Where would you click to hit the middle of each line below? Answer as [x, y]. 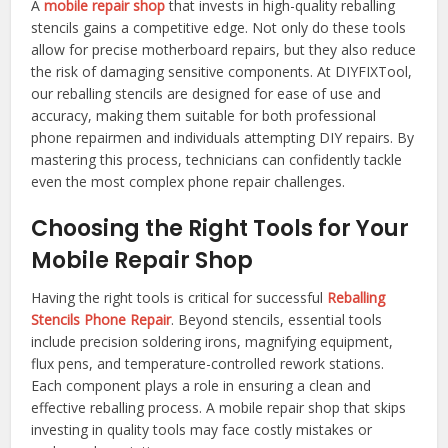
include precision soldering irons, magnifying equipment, [212, 342]
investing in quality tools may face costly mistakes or [202, 430]
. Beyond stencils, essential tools [277, 320]
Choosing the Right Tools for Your [220, 229]
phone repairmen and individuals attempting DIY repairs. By [223, 138]
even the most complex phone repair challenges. [188, 182]
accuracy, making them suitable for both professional [204, 116]
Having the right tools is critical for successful [179, 298]
